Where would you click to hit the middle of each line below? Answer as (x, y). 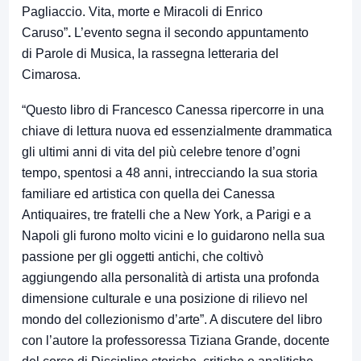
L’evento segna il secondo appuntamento (190, 33)
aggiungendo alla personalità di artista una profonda (170, 278)
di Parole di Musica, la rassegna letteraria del (150, 54)
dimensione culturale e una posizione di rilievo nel (165, 299)
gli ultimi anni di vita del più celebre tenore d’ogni (161, 152)
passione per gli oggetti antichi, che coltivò (143, 257)
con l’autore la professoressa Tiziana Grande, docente (176, 341)
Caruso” (45, 33)
